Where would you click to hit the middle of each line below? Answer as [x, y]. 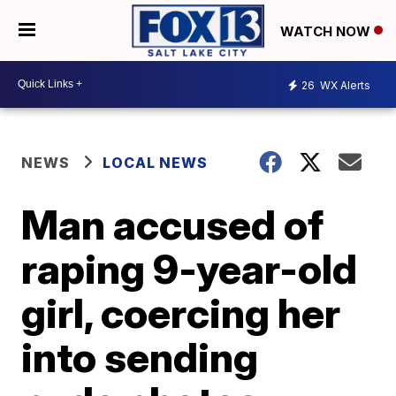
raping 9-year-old [190, 268]
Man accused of [173, 224]
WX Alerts [344, 86]
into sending [140, 357]
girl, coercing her [181, 312]
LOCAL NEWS [156, 162]
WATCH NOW [327, 31]
